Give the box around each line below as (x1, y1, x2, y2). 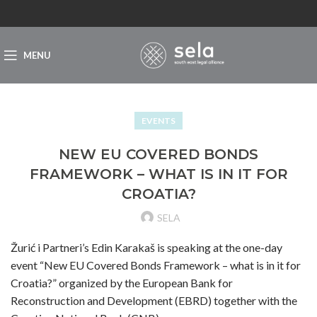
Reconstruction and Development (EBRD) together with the (11, 294, 297, 307)
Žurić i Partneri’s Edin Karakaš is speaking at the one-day (11, 241, 282, 254)
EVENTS (142, 115, 175, 126)
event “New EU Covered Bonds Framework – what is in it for (11, 258, 301, 272)
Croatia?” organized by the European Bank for (11, 276, 233, 289)
